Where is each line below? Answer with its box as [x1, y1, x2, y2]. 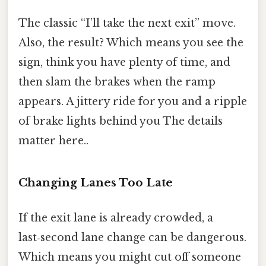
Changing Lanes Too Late [18, 175, 173, 189]
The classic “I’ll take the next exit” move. [18, 16, 236, 30]
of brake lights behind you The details [18, 114, 223, 128]
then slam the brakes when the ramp [18, 75, 216, 88]
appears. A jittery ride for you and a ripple [18, 94, 247, 108]
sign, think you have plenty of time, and [18, 55, 230, 69]
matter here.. [18, 134, 88, 147]
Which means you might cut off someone [18, 250, 241, 264]
